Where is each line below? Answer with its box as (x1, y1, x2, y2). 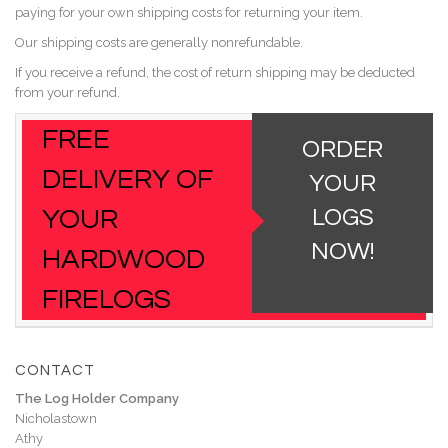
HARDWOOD (42, 245, 205, 274)
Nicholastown (15, 411, 97, 426)
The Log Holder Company (15, 391, 179, 406)
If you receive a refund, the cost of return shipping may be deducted (15, 65, 415, 80)
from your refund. (15, 85, 120, 100)
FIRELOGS (42, 285, 171, 314)
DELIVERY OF (42, 165, 213, 194)
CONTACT (15, 363, 95, 378)
